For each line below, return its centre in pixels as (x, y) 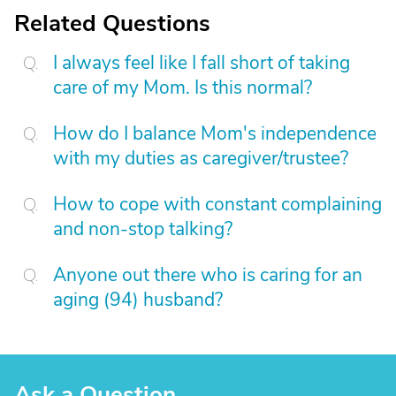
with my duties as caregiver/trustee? (201, 158)
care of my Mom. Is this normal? (183, 88)
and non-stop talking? (143, 229)
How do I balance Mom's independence (215, 133)
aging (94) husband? (138, 300)
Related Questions (112, 23)
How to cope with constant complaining (217, 204)
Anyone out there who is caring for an (208, 275)
